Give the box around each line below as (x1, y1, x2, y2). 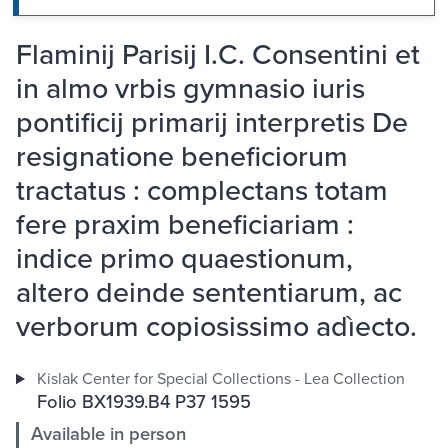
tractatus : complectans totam (16, 169, 388, 211)
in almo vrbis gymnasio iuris (16, 67, 365, 109)
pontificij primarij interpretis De (16, 101, 408, 143)
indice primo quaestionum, (16, 237, 353, 279)
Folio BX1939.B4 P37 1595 (36, 388, 251, 415)
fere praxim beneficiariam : (16, 203, 354, 245)
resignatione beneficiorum (16, 135, 348, 177)
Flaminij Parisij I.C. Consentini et (16, 33, 420, 75)
